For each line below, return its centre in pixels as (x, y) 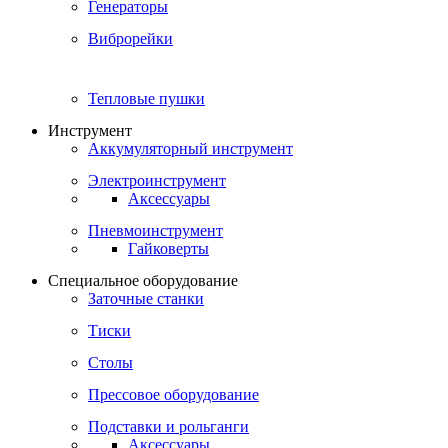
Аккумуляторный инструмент (190, 148)
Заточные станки (146, 298)
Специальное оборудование (143, 280)
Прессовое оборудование (173, 394)
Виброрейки (130, 38)
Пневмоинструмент (155, 230)
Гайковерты (168, 248)
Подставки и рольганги (168, 426)
